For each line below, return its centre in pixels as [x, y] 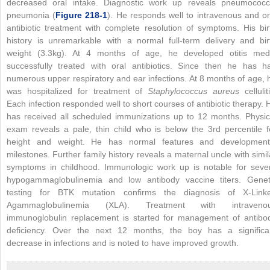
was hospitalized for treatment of [77, 91]
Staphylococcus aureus [194, 91]
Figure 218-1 [82, 15]
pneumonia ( [31, 15]
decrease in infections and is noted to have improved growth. [123, 243]
